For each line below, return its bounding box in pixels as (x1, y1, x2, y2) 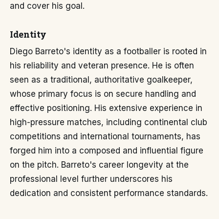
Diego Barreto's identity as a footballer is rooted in (10, 46, 207, 56)
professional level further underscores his (10, 174, 173, 184)
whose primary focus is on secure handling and (10, 89, 196, 99)
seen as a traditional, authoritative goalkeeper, (10, 75, 193, 85)
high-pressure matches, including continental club (10, 117, 207, 127)
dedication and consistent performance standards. (10, 188, 208, 198)
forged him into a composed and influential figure (10, 146, 203, 155)
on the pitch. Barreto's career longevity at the (10, 160, 189, 170)
